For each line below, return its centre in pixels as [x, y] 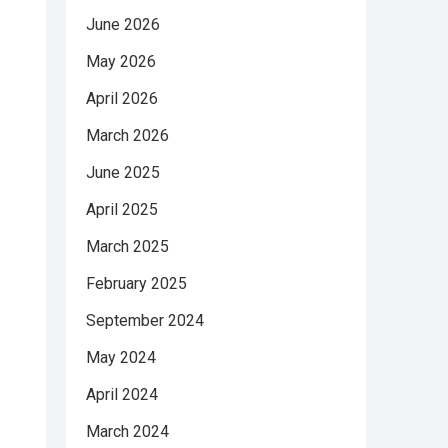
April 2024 [122, 394]
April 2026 [122, 98]
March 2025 [127, 246]
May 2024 [121, 357]
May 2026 [121, 61]
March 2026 [127, 135]
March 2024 [127, 431]
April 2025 [122, 209]
